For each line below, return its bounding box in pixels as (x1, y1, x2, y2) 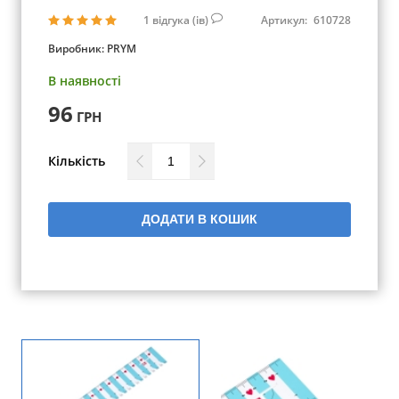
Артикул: (261, 12, 310, 28)
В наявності (48, 72, 121, 89)
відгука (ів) (152, 12, 211, 28)
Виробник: (48, 41, 107, 56)
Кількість (48, 152, 105, 169)
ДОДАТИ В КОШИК (142, 212, 257, 226)
